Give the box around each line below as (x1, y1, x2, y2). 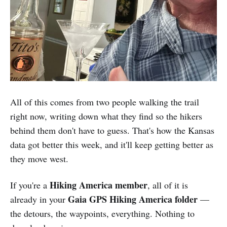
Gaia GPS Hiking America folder (68, 192, 198, 206)
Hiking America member (50, 178, 147, 192)
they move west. (10, 152, 68, 165)
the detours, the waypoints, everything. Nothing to (10, 207, 195, 219)
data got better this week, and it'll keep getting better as (10, 138, 213, 150)
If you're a (10, 178, 50, 191)
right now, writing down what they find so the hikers (10, 109, 202, 122)
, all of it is (147, 178, 188, 191)
